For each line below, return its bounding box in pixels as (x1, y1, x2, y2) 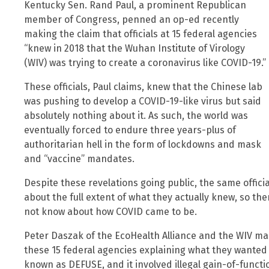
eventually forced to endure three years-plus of (24, 124, 236, 136)
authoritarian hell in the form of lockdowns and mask (24, 138, 261, 150)
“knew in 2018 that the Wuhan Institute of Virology (24, 42, 245, 54)
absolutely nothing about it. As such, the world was (24, 109, 248, 121)
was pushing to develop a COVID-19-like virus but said (24, 95, 261, 107)
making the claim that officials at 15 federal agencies (24, 28, 257, 40)
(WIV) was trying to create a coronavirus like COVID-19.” (24, 56, 266, 68)
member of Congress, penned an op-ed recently (24, 13, 239, 25)
